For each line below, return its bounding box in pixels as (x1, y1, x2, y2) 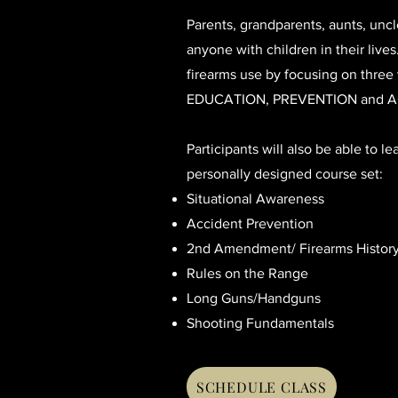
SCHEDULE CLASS (195, 378, 328, 396)
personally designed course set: (187, 166, 383, 181)
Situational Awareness (187, 191, 324, 206)
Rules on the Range (187, 266, 308, 281)
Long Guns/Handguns (187, 291, 321, 306)
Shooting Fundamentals (187, 315, 334, 330)
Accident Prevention (187, 216, 314, 231)
